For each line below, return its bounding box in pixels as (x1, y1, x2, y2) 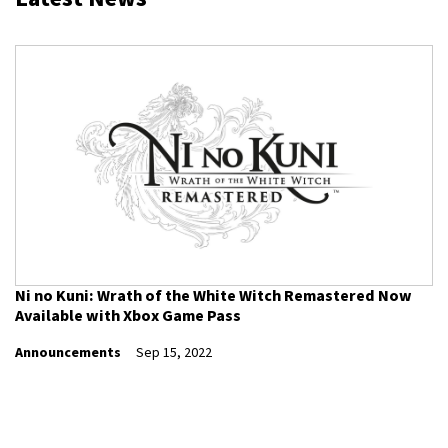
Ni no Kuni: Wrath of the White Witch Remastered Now (15, 284, 412, 307)
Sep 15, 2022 (136, 343, 212, 364)
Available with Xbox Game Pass (15, 304, 241, 327)
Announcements (15, 343, 121, 364)
